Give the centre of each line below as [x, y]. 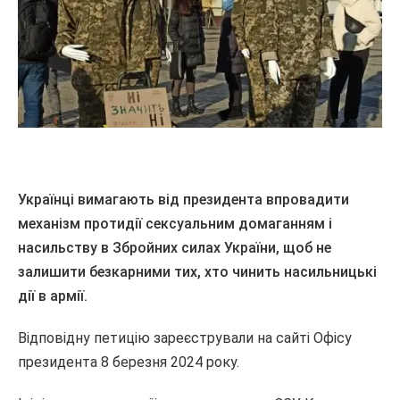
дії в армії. [54, 296]
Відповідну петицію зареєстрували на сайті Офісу [185, 338]
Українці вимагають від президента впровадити [183, 200]
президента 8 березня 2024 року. [129, 362]
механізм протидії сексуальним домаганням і [175, 224]
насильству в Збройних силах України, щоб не [175, 248]
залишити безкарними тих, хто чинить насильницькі [197, 272]
